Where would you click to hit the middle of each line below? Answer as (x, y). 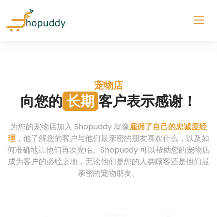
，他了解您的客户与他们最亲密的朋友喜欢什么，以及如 (112, 138)
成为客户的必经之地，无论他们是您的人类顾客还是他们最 (108, 161)
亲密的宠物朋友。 (108, 173)
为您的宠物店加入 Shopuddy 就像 (70, 126)
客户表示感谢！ (147, 101)
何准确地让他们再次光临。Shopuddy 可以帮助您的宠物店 (108, 150)
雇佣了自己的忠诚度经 (168, 126)
